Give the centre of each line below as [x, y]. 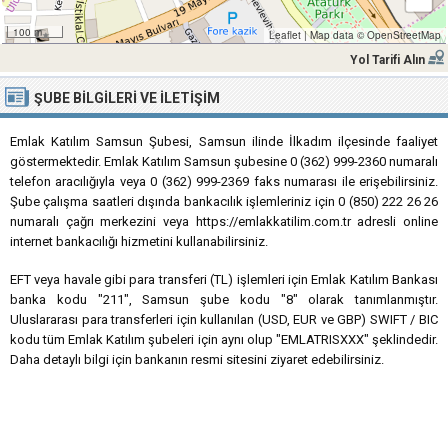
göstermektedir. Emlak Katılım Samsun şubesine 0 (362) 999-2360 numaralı [224, 161]
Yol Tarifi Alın [387, 60]
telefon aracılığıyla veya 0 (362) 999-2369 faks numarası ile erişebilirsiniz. [224, 181]
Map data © [336, 35]
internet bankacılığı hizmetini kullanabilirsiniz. [139, 241]
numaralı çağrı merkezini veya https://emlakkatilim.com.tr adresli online [224, 221]
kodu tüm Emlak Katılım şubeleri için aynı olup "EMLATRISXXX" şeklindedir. [224, 339]
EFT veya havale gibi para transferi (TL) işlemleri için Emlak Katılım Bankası [224, 279]
